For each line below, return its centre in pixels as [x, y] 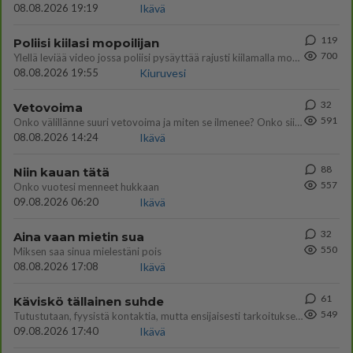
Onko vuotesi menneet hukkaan [86, 187]
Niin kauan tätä [61, 172]
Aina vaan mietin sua [79, 237]
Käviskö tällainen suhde [89, 301]
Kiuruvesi [163, 73]
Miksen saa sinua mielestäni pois [87, 251]
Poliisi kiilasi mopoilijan [86, 43]
